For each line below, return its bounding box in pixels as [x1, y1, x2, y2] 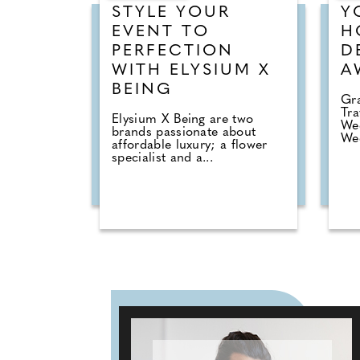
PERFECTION [112, 43, 234, 59]
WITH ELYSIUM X [112, 62, 271, 79]
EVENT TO [112, 23, 210, 40]
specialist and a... [112, 151, 214, 165]
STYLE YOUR [112, 4, 231, 21]
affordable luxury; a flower [112, 138, 268, 152]
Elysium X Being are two [112, 112, 254, 126]
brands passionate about [112, 125, 256, 139]
